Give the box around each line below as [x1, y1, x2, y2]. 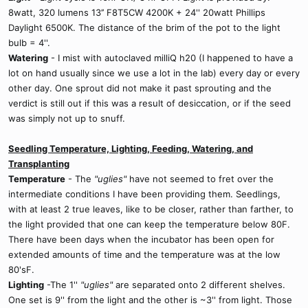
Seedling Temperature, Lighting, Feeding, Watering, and [8, 143, 253, 154]
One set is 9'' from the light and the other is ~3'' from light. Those [8, 294, 292, 305]
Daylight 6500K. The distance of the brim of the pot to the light [8, 22, 280, 33]
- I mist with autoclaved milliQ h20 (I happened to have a [48, 52, 293, 63]
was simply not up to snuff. [8, 113, 125, 124]
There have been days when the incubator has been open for [8, 234, 274, 245]
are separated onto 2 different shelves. [113, 279, 285, 290]
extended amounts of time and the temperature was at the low [8, 249, 280, 260]
